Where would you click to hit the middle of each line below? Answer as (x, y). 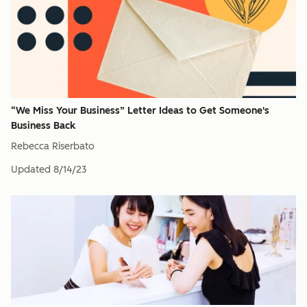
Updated (31, 170)
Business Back (43, 126)
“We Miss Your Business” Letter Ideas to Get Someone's (140, 111)
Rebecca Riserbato (53, 146)
